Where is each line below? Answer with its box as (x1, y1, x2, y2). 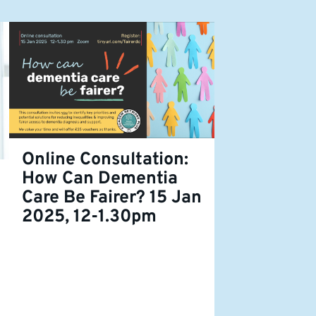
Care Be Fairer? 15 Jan (22, 186, 202, 209)
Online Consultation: (22, 148, 188, 171)
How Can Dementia (22, 167, 178, 190)
